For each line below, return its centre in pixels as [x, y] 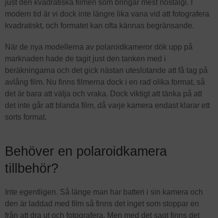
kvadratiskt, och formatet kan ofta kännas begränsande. [100, 25]
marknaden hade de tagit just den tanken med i [85, 58]
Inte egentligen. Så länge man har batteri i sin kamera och [104, 192]
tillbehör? [32, 168]
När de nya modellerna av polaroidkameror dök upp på [99, 47]
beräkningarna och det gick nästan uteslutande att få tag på [106, 70]
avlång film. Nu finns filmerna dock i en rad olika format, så [105, 82]
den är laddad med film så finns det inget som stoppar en [102, 203]
